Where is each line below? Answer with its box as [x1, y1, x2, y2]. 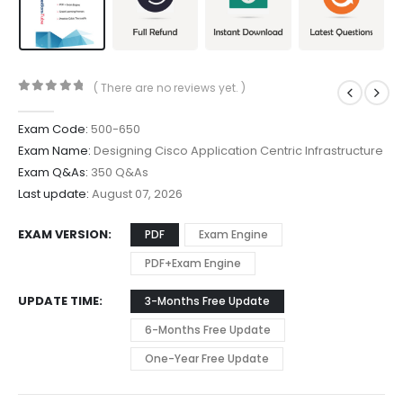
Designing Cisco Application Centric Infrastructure [91, 142, 383, 160]
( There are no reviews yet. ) [94, 79, 246, 95]
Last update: [18, 185, 89, 203]
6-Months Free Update [145, 322, 271, 338]
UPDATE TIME [18, 292, 99, 310]
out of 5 [27, 95, 97, 108]
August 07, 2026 [89, 185, 183, 203]
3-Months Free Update [145, 293, 270, 309]
